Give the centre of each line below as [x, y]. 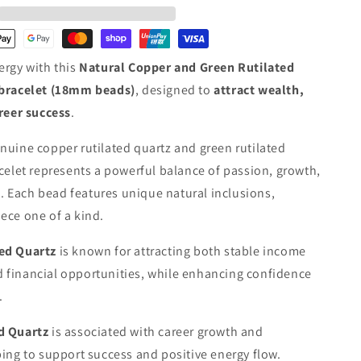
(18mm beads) [93, 90]
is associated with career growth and [158, 332]
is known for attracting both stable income [181, 251]
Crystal [27, 35]
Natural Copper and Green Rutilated [187, 67]
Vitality [26, 103]
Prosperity [37, 137]
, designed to [174, 90]
